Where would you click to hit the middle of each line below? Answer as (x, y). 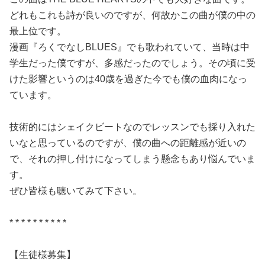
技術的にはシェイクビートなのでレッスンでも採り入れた (132, 127)
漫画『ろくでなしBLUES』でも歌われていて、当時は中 (130, 47)
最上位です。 (38, 31)
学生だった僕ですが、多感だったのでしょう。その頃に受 (132, 63)
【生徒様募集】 (43, 255)
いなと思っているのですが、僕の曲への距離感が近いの (128, 143)
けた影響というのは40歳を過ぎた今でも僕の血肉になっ (128, 79)
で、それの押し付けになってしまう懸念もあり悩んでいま (132, 159)
